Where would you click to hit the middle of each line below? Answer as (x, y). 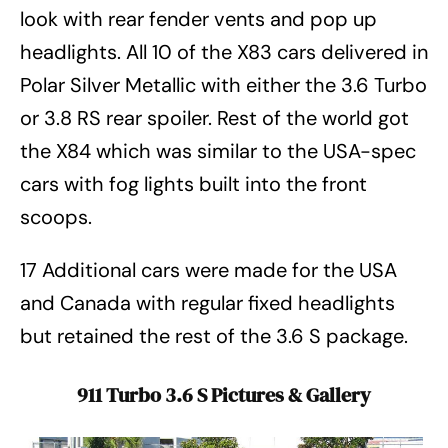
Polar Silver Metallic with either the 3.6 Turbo (223, 85)
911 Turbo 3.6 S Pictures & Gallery (224, 395)
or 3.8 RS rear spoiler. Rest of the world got (214, 118)
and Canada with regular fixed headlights (207, 303)
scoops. (56, 217)
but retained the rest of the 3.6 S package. (214, 336)
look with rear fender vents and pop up (198, 19)
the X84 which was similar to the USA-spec (218, 151)
